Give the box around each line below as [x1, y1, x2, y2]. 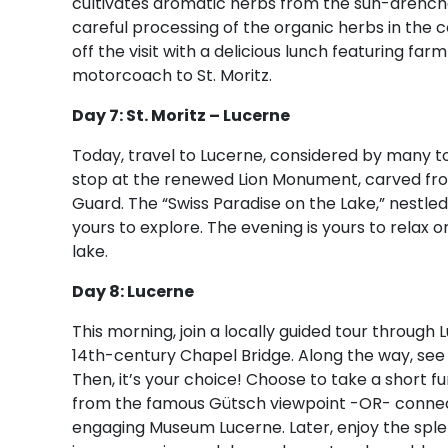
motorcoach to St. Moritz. [72, 63, 272, 87]
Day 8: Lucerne [72, 279, 194, 303]
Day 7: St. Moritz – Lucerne [72, 103, 290, 127]
